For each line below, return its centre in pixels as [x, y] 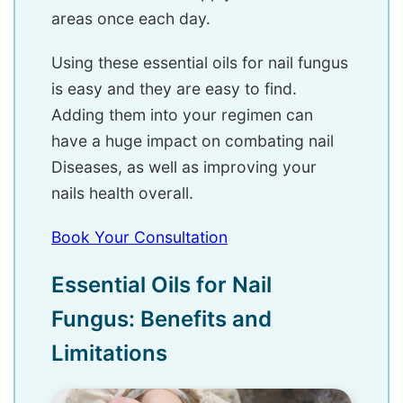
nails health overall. [122, 193]
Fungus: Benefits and [161, 319]
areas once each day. [131, 19]
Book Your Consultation [139, 237]
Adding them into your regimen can [182, 115]
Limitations [109, 354]
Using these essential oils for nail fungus [200, 63]
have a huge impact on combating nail [193, 141]
